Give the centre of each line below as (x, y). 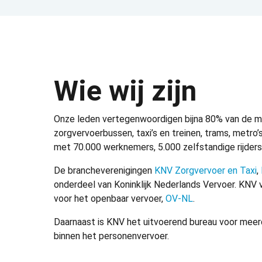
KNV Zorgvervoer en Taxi (206, 171)
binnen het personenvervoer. (111, 236)
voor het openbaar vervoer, (110, 199)
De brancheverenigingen (104, 171)
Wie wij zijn (125, 91)
